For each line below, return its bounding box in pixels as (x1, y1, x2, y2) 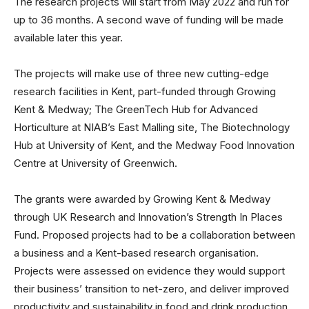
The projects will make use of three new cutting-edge (14, 67, 269, 80)
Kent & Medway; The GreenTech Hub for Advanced (14, 103, 258, 116)
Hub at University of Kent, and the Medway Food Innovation (14, 139, 295, 152)
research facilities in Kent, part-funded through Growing (14, 85, 276, 98)
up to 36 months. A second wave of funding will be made (14, 13, 283, 26)
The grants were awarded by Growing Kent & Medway (14, 192, 270, 206)
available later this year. (14, 31, 123, 44)
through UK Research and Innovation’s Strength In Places (14, 210, 283, 223)
